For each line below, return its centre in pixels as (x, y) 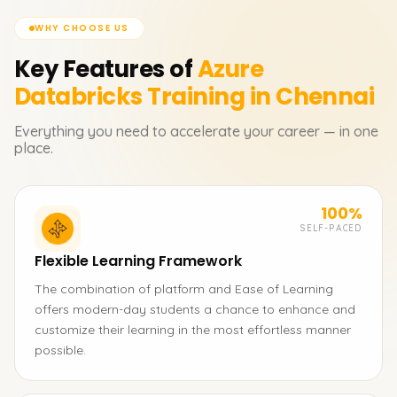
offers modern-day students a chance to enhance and (195, 309)
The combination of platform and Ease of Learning (184, 289)
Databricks (81, 97)
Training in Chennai (261, 97)
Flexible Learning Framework (138, 261)
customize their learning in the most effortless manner (193, 330)
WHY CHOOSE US (82, 28)
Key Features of (104, 69)
